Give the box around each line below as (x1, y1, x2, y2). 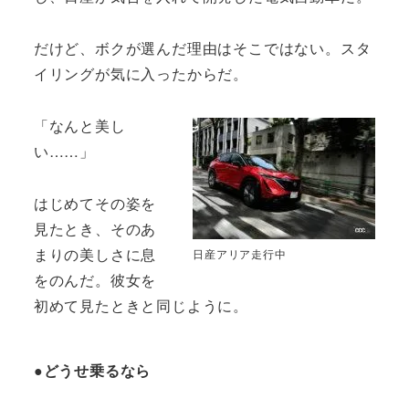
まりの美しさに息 (33, 243, 157, 265)
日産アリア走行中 (193, 246, 287, 262)
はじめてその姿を (33, 192, 157, 214)
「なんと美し (33, 114, 126, 136)
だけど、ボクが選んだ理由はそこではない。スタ (33, 37, 372, 59)
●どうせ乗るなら (33, 359, 152, 381)
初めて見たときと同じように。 (33, 294, 248, 316)
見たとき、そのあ (33, 217, 157, 239)
